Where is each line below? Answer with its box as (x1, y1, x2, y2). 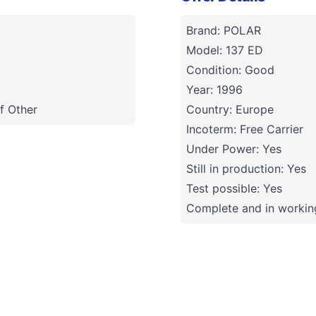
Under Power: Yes (186, 142, 281, 157)
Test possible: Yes (186, 181, 282, 196)
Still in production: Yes (186, 162, 306, 176)
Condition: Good (186, 63, 274, 78)
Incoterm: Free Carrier (186, 122, 303, 137)
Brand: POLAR (186, 23, 261, 38)
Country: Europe (186, 102, 274, 117)
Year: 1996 (186, 83, 243, 97)
